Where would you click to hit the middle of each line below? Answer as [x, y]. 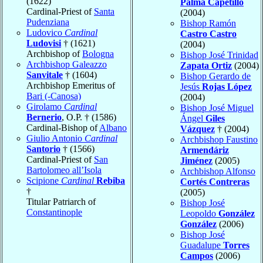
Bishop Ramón [208, 23]
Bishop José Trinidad [219, 55]
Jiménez [196, 161]
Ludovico [45, 33]
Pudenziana [48, 22]
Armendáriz [205, 150]
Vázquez [198, 129]
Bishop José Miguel [217, 108]
